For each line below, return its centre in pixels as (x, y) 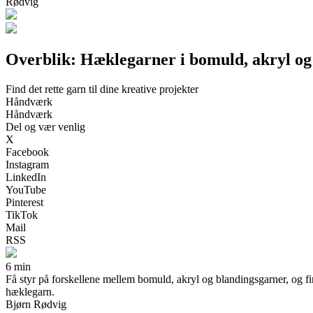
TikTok (22, 214)
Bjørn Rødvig (36, 304)
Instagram (27, 164)
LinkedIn (26, 177)
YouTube (26, 189)
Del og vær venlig (45, 126)
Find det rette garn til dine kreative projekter (102, 89)
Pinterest (24, 202)
